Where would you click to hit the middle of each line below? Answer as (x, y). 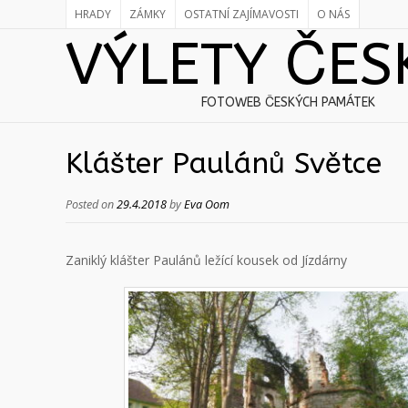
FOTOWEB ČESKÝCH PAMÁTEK (288, 102)
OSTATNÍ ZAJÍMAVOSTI (241, 14)
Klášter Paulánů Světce (224, 163)
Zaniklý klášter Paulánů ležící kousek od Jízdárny (206, 260)
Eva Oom (207, 204)
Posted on (91, 204)
